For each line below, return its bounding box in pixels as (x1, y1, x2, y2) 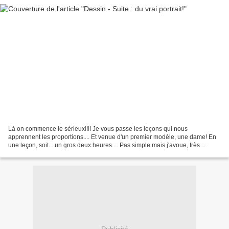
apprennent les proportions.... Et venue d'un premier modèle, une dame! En (8, 133, 216, 141)
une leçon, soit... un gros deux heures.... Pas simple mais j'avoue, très (8, 141, 200, 149)
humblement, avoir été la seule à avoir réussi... (8, 149, 137, 157)
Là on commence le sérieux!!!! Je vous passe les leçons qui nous (8, 125, 188, 132)
